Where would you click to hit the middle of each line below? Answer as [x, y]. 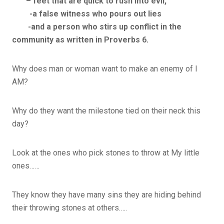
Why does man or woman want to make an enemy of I [105, 68]
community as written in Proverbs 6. [80, 39]
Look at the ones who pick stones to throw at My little [106, 152]
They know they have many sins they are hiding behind [106, 194]
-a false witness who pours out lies [87, 13]
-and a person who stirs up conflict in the [97, 26]
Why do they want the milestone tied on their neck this [106, 110]
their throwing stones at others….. [69, 207]
